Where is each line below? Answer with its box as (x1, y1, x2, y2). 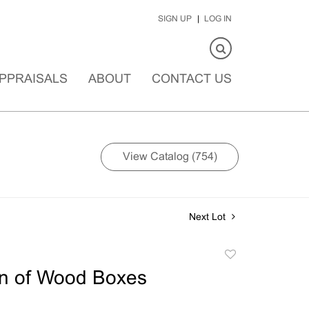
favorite (222, 281, 258, 292)
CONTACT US (152, 73, 232, 86)
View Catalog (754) (122, 152, 217, 162)
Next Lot (189, 213, 228, 222)
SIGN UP (158, 15, 192, 23)
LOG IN (204, 15, 232, 23)
